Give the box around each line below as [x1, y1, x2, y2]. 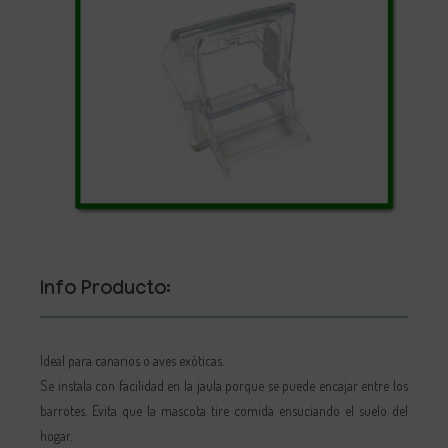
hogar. [40, 426, 72, 444]
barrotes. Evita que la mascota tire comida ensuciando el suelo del [40, 401, 408, 419]
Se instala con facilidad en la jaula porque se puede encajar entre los [40, 376, 408, 394]
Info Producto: [40, 278, 171, 303]
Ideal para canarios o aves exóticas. [40, 351, 224, 369]
